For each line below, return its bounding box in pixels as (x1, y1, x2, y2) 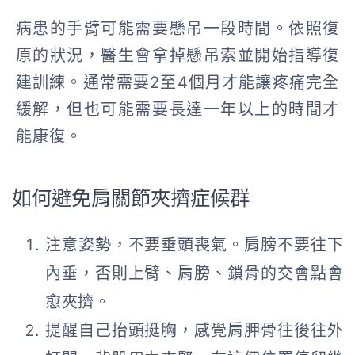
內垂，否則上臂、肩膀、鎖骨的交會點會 (45, 263, 343, 283)
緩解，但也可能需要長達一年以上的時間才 (15, 99, 340, 119)
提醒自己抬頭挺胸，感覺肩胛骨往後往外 (45, 320, 343, 340)
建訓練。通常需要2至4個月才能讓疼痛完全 (15, 72, 340, 92)
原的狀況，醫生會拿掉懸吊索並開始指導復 (15, 45, 340, 65)
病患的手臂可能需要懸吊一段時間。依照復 (15, 18, 340, 38)
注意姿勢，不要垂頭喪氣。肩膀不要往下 (45, 235, 343, 254)
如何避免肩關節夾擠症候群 (12, 186, 250, 211)
